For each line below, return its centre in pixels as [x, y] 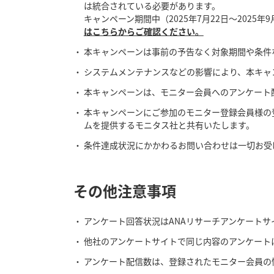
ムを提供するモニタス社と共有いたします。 [169, 125]
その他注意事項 [125, 191]
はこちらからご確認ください [139, 31]
